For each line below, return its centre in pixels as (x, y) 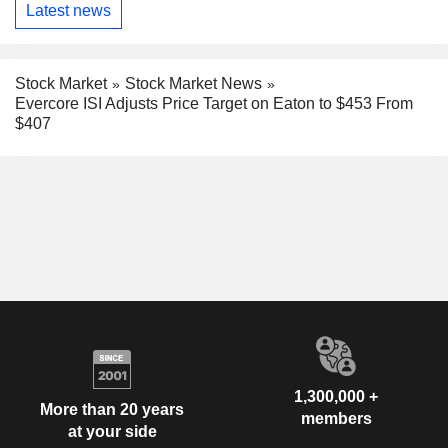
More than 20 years (112, 409)
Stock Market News (193, 83)
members (336, 419)
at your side (112, 431)
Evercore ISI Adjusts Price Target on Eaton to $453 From (214, 104)
